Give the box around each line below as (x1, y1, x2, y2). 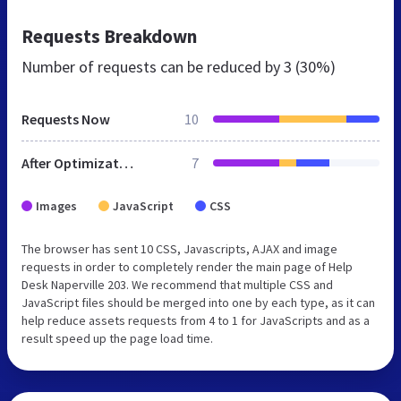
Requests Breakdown (21, 23, 197, 48)
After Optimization (119, 153, 133, 172)
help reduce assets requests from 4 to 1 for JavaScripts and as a (21, 311, 370, 328)
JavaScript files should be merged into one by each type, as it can (21, 294, 375, 311)
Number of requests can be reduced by (21, 55, 284, 77)
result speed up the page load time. (21, 329, 213, 346)
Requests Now (21, 109, 110, 128)
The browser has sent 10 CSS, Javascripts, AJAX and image (21, 240, 337, 257)
